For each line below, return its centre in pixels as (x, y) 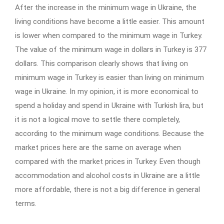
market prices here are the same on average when (98, 148)
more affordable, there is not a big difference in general (107, 190)
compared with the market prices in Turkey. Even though (108, 162)
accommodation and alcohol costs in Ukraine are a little (107, 176)
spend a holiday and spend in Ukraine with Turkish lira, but (109, 106)
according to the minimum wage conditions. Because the (109, 134)
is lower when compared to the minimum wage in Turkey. (109, 36)
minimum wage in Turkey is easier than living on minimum (109, 78)
